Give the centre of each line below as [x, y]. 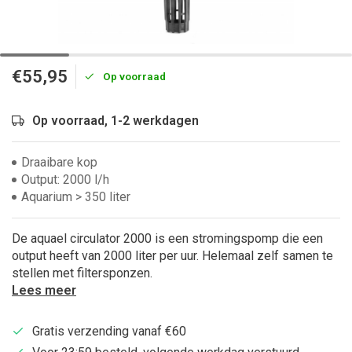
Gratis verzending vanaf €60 [109, 331]
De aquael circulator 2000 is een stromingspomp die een [167, 238]
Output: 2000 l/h [65, 180]
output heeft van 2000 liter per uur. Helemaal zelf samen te [172, 256]
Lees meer [44, 290]
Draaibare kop [59, 162]
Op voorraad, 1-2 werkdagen [115, 121]
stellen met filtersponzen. [82, 273]
